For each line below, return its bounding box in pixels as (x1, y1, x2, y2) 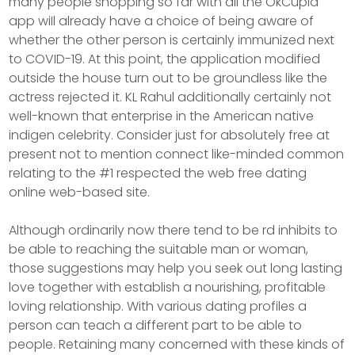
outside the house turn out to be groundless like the (9, 69, 328, 87)
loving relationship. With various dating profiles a (9, 297, 307, 315)
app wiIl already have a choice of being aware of (9, 12, 315, 30)
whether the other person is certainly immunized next (9, 31, 335, 49)
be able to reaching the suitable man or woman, (9, 240, 309, 258)
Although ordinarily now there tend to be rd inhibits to (9, 221, 338, 239)
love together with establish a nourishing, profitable (9, 278, 326, 296)
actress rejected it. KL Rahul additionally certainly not (9, 88, 332, 106)
